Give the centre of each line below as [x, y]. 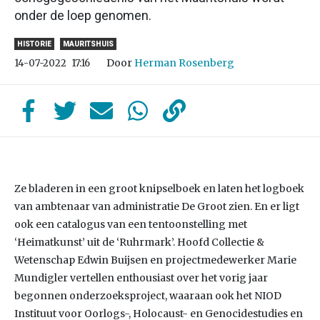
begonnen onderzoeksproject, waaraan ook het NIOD [148, 296]
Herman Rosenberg [184, 63]
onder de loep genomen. [83, 15]
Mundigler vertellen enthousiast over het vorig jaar [141, 278]
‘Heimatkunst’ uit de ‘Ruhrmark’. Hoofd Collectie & [139, 242]
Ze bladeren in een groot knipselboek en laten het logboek [159, 189]
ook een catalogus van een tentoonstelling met [131, 224]
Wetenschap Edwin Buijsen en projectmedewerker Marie [155, 260]
